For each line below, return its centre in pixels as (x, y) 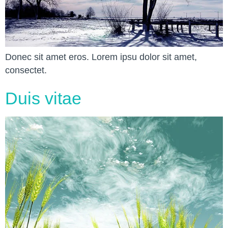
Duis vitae (43, 98)
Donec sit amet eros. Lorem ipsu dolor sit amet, (101, 57)
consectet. (26, 70)
